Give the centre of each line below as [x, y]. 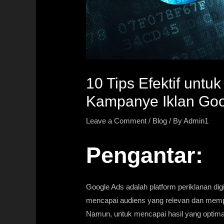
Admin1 [196, 120]
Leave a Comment [116, 120]
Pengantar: [145, 155]
